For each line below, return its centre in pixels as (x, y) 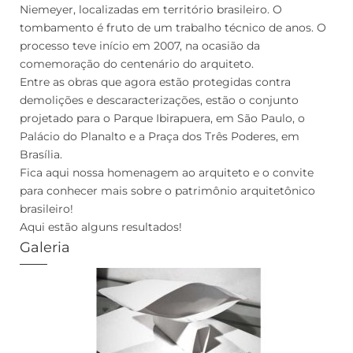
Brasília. (41, 154)
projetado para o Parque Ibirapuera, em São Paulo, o (162, 118)
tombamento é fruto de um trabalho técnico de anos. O (173, 27)
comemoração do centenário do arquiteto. (137, 63)
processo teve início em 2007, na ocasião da (140, 45)
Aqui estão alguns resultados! (101, 227)
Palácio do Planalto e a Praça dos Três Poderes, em (160, 136)
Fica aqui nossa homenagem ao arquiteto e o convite (167, 172)
